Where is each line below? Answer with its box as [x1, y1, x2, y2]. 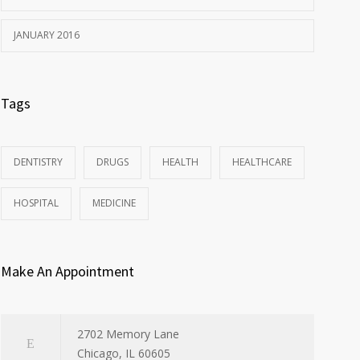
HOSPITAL [14, 196, 59, 211]
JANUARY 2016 [14, 28, 80, 43]
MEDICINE [92, 196, 136, 211]
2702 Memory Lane [77, 326, 179, 342]
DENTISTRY [14, 155, 63, 170]
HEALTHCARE [232, 155, 292, 170]
